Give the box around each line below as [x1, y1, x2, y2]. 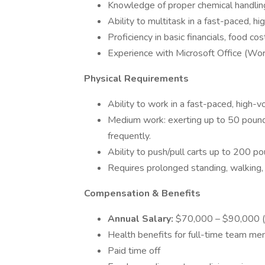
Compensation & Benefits [84, 187, 201, 200]
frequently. [108, 130, 151, 143]
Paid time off [108, 244, 163, 257]
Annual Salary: [108, 212, 176, 225]
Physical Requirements [84, 72, 189, 85]
